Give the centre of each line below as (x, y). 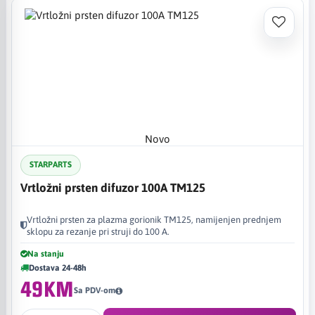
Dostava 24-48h (58, 268)
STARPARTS (51, 165)
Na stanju (46, 253)
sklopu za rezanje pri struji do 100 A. (98, 231)
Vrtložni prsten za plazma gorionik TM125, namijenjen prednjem (154, 219)
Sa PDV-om (95, 290)
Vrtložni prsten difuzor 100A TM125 (113, 187)
